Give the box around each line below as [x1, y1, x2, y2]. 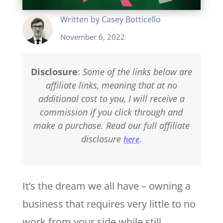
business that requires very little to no [22, 197, 196, 211]
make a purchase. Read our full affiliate [33, 119, 190, 131]
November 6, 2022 [60, 31, 125, 42]
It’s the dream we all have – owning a [22, 179, 191, 193]
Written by [60, 13, 102, 25]
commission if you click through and [40, 106, 183, 118]
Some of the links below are [82, 65, 192, 78]
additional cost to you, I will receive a [38, 92, 185, 105]
